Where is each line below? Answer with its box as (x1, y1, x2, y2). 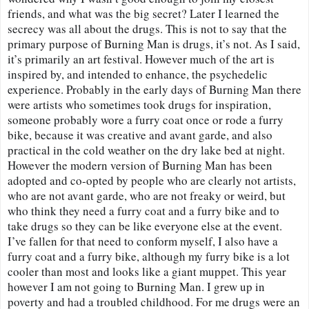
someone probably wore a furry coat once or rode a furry (8, 111, 283, 128)
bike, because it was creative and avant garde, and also (8, 126, 272, 143)
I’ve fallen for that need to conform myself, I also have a (8, 232, 278, 249)
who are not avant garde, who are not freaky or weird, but (8, 187, 286, 203)
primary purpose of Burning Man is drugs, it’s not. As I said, (8, 35, 300, 52)
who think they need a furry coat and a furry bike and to (8, 202, 279, 219)
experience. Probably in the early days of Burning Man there (8, 81, 301, 97)
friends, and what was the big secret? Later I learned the (8, 5, 279, 21)
